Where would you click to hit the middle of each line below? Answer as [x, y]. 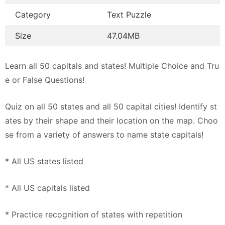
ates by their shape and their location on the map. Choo [111, 121]
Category [33, 15]
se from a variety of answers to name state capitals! [104, 135]
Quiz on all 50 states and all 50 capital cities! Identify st [111, 106]
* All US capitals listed [47, 188]
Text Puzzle [129, 15]
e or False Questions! [45, 80]
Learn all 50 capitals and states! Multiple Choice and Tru [112, 66]
